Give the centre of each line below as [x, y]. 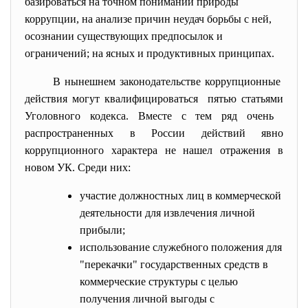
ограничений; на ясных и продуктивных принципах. [150, 53]
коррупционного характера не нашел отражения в [154, 150]
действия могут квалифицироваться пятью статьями [154, 99]
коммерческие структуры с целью [159, 282]
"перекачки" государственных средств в [174, 264]
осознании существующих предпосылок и [124, 36]
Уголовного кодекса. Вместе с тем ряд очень [154, 116]
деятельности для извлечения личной [167, 213]
